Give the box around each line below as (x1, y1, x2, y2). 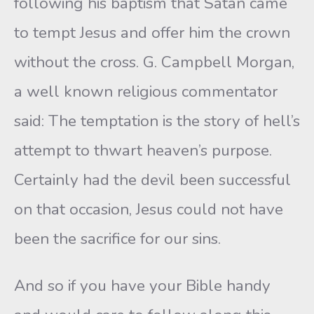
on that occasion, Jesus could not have (14, 198, 283, 220)
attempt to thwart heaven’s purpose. (14, 139, 272, 161)
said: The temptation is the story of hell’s (14, 110, 300, 132)
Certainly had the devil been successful (14, 169, 291, 191)
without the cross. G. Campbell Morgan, (14, 51, 294, 73)
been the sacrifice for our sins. (14, 228, 221, 250)
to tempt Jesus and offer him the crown (14, 22, 290, 43)
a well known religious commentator (14, 81, 278, 102)
